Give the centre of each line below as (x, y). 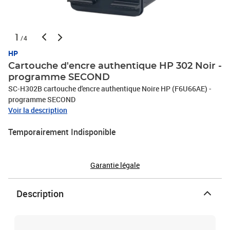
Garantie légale (115, 165)
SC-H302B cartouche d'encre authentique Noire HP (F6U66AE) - (110, 89)
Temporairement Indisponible (62, 132)
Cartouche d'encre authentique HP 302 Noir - (115, 66)
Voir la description (38, 110)
